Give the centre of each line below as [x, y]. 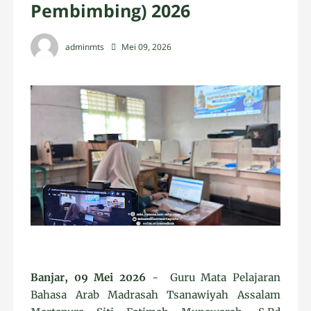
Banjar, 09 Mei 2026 [88, 278]
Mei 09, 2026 [147, 47]
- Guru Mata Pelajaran [213, 278]
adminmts [85, 47]
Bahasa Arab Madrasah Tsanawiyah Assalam [155, 295]
